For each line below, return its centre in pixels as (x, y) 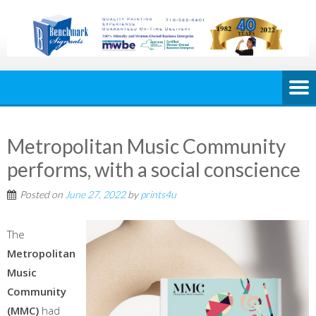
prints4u (158, 195)
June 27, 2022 (95, 195)
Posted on (42, 195)
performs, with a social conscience (154, 170)
